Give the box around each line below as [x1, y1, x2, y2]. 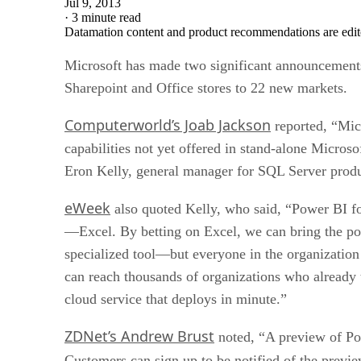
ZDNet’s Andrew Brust [64, 326, 214, 346]
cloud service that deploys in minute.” [64, 290, 287, 307]
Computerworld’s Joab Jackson [64, 114, 271, 135]
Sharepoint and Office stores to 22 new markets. [64, 79, 347, 96]
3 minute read [72, 10, 141, 24]
